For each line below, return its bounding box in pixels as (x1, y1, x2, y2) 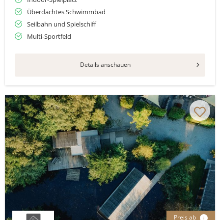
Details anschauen (80, 60, 131, 69)
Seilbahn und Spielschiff (27, 20, 96, 28)
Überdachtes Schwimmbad (27, 7, 106, 16)
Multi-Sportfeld (27, 32, 71, 41)
